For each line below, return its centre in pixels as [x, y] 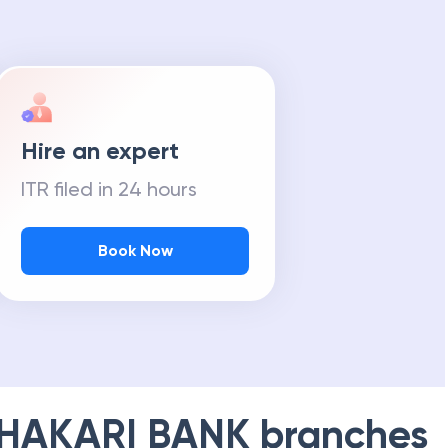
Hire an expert [100, 150]
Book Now [135, 250]
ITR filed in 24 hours [109, 189]
